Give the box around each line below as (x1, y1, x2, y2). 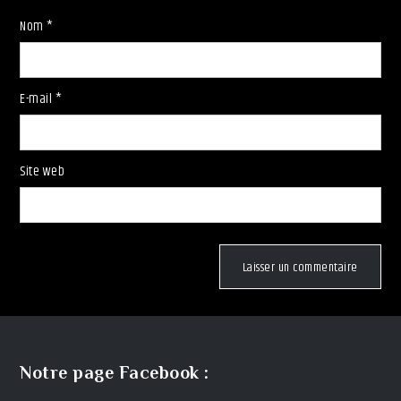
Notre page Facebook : (20, 362, 209, 382)
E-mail (20, 88, 55, 109)
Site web (20, 160, 65, 182)
